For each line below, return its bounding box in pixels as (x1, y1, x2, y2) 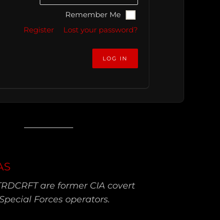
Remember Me (65, 9, 121, 19)
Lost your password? (63, 25, 138, 34)
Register (23, 25, 54, 34)
